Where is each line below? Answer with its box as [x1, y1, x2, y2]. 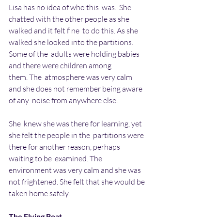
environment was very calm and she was [9, 165, 142, 175]
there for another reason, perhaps [9, 141, 122, 152]
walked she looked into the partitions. [9, 37, 135, 47]
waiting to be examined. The [9, 153, 104, 163]
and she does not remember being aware [9, 83, 144, 93]
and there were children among [9, 60, 113, 70]
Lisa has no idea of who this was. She [9, 2, 133, 12]
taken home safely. [9, 188, 70, 198]
